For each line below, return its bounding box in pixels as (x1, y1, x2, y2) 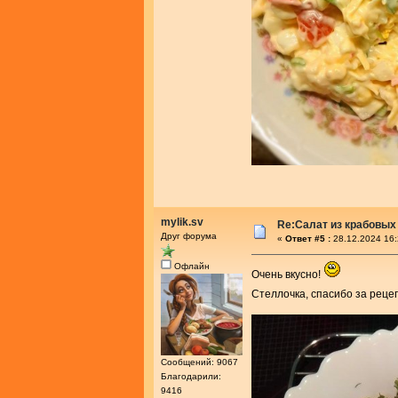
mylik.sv (161, 216, 203, 229)
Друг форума (161, 231, 217, 242)
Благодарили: (161, 370, 221, 381)
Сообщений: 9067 (161, 356, 238, 367)
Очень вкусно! (251, 268, 323, 282)
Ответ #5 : (285, 234, 330, 244)
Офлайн (171, 261, 210, 272)
